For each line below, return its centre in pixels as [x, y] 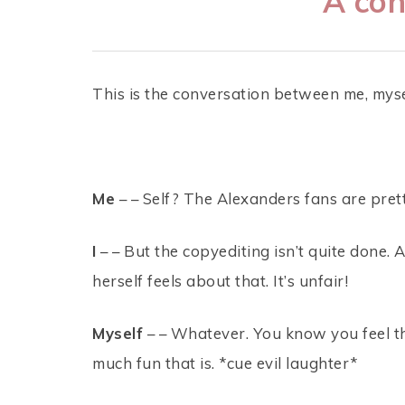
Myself [118, 333]
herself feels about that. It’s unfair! [221, 281]
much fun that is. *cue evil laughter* [225, 363]
